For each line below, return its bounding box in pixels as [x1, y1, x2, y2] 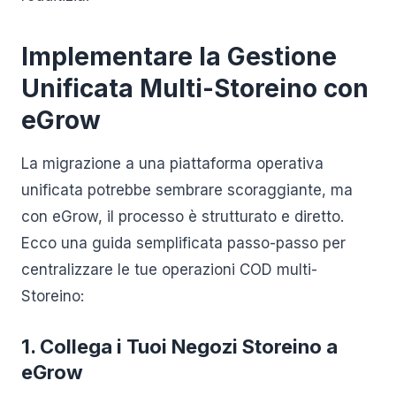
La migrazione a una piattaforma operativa [21, 155, 324, 172]
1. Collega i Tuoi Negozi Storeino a [21, 335, 338, 358]
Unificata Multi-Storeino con [21, 73, 369, 103]
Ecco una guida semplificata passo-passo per [21, 234, 346, 252]
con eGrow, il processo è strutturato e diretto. [21, 208, 344, 225]
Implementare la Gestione [21, 42, 337, 72]
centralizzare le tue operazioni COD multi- [21, 261, 317, 278]
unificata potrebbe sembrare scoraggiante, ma [21, 181, 353, 199]
